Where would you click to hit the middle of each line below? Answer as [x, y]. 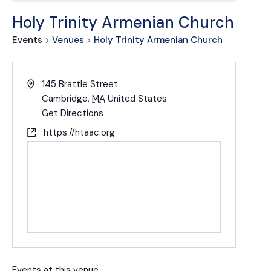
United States [138, 99]
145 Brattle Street [80, 84]
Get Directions [73, 113]
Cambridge [65, 99]
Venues [68, 40]
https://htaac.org [79, 133]
